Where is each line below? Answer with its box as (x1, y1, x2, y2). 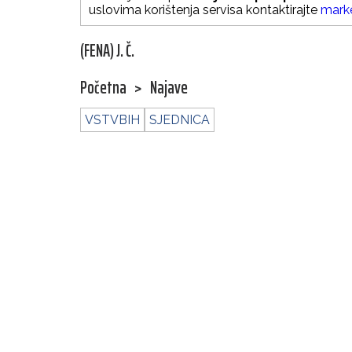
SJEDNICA (149, 112, 210, 128)
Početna (80, 74, 126, 102)
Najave (150, 74, 188, 102)
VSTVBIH (85, 112, 140, 128)
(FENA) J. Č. (80, 37, 134, 65)
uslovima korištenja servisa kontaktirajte (89, 2, 321, 18)
